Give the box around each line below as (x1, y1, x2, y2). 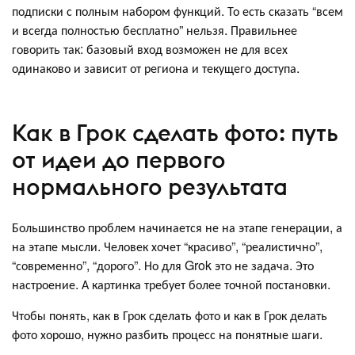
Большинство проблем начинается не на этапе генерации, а (12, 218, 342, 237)
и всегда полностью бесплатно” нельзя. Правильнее (12, 21, 297, 40)
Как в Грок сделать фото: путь (12, 117, 338, 147)
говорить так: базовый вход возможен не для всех (12, 40, 288, 59)
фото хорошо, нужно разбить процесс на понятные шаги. (12, 325, 323, 344)
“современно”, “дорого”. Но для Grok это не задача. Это (12, 256, 314, 275)
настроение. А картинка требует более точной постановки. (12, 275, 330, 294)
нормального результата (12, 171, 288, 201)
